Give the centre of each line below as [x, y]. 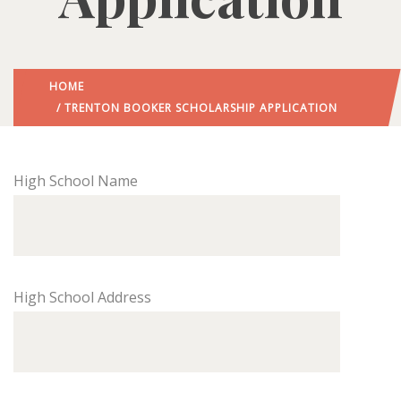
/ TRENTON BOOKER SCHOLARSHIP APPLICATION [193, 108]
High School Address [82, 297]
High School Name [76, 181]
